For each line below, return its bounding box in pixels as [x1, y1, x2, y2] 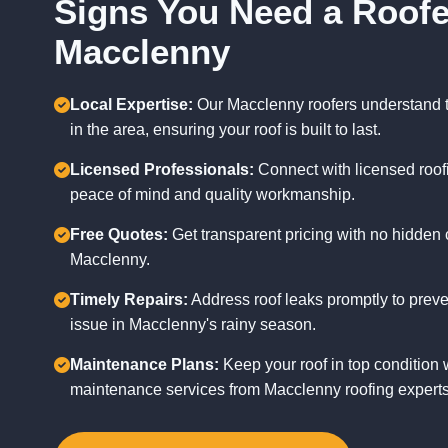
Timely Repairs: [69, 291, 188, 308]
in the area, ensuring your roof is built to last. [69, 121, 381, 138]
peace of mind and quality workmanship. [69, 186, 355, 203]
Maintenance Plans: [69, 356, 219, 373]
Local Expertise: [69, 96, 193, 113]
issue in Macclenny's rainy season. [69, 316, 316, 333]
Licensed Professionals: [69, 161, 254, 178]
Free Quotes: [69, 226, 168, 243]
